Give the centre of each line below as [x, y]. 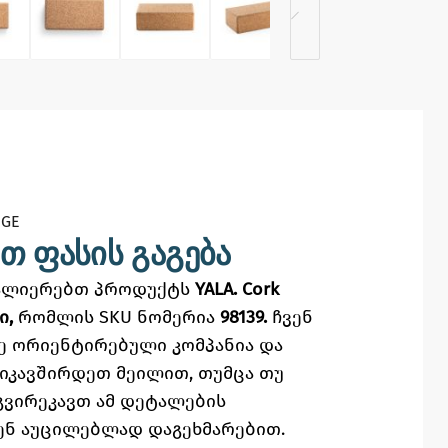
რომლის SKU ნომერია [118, 317]
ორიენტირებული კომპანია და [147, 345]
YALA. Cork [236, 289]
